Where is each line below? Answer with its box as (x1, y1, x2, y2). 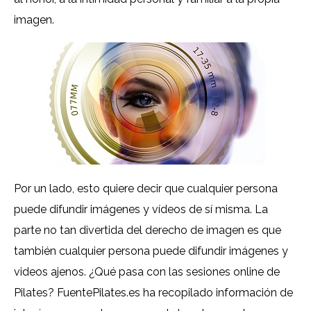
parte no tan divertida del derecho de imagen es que (14, 224, 281, 237)
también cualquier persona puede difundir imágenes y (14, 244, 288, 258)
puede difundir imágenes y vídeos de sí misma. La (14, 203, 268, 217)
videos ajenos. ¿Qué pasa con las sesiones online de (14, 265, 280, 279)
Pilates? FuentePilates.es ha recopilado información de (14, 286, 293, 300)
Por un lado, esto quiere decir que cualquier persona (14, 182, 278, 196)
